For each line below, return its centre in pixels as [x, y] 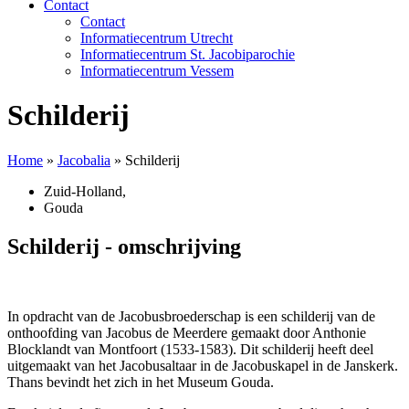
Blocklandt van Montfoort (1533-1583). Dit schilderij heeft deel [190, 349]
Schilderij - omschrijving [124, 246]
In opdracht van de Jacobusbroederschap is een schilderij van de [191, 316]
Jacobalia [84, 160]
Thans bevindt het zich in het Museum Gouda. [141, 382]
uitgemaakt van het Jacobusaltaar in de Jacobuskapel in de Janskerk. [203, 365]
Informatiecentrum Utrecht [157, 38]
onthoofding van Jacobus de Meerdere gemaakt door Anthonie [187, 332]
